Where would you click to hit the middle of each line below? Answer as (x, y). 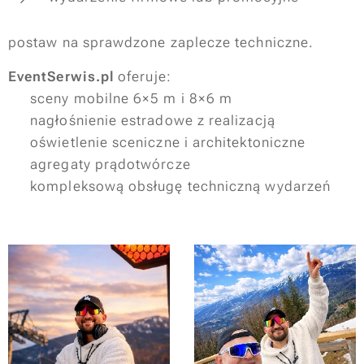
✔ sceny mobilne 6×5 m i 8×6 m (121, 98)
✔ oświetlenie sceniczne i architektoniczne (157, 142)
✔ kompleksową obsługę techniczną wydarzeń (170, 186)
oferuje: (143, 76)
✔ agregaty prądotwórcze (100, 164)
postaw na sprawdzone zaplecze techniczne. (161, 42)
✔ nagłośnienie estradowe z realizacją (142, 120)
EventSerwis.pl (61, 76)
